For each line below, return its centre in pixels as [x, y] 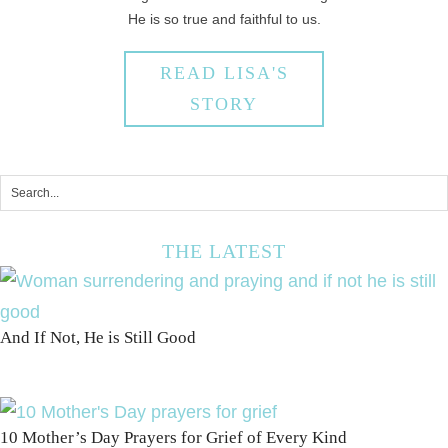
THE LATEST [224, 251]
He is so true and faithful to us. [224, 19]
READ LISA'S [224, 73]
